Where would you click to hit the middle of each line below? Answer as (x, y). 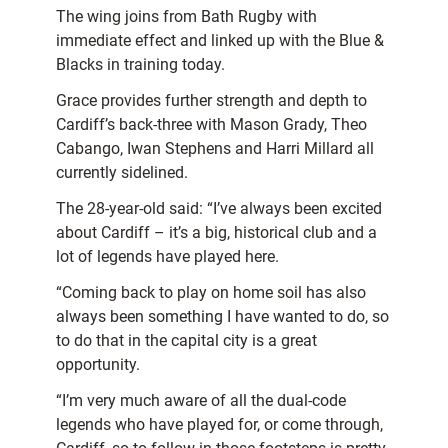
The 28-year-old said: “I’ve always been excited (219, 209)
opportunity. (98, 365)
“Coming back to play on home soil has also (211, 293)
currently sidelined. (124, 173)
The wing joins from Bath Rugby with (186, 17)
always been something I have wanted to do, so (222, 317)
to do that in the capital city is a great (186, 341)
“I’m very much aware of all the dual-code (201, 401)
